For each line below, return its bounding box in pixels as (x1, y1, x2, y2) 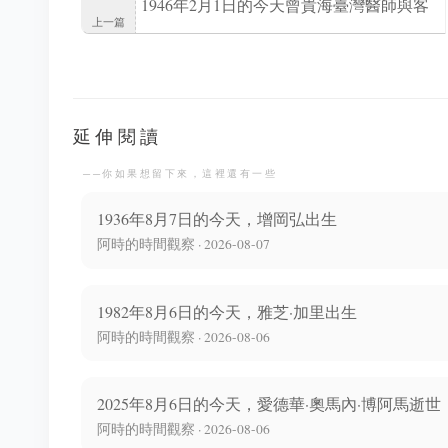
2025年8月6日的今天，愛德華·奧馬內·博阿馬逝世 (97, 393, 441, 415)
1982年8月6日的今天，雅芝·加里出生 (97, 300, 357, 322)
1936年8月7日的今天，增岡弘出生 (97, 208, 337, 230)
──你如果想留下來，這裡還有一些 (83, 168, 277, 180)
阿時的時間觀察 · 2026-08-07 (97, 235, 270, 254)
